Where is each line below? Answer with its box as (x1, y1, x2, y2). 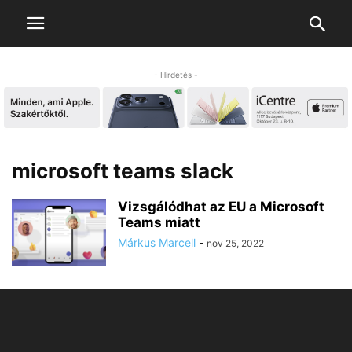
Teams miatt (118, 214, 200, 231)
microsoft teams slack (12, 159, 233, 184)
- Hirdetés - (154, 70, 198, 79)
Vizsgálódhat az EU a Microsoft (118, 199, 324, 215)
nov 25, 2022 (207, 237, 264, 250)
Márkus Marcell (118, 236, 196, 250)
